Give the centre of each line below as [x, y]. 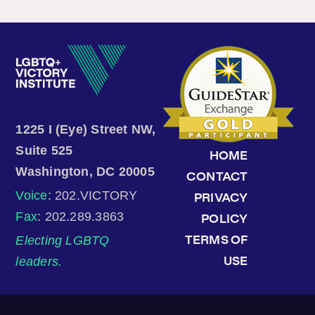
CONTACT [217, 177]
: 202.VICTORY [92, 195]
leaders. [39, 261]
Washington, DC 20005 [85, 171]
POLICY [225, 219]
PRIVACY [221, 198]
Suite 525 [48, 150]
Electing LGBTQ [63, 240]
